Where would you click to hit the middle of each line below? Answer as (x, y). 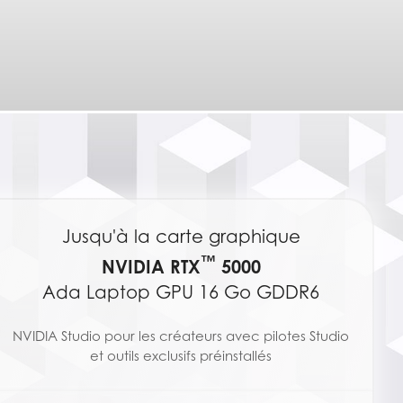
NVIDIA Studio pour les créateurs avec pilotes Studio (181, 336)
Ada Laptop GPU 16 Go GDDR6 (181, 293)
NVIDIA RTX (151, 266)
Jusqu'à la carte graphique (181, 236)
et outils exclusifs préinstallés (181, 356)
